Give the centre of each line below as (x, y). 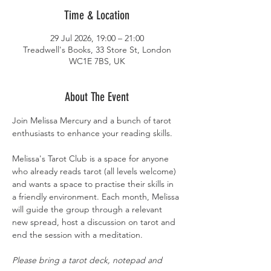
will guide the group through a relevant (88, 210)
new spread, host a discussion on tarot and (95, 222)
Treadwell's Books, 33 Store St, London (97, 50)
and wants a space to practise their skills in (94, 184)
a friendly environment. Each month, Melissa (97, 197)
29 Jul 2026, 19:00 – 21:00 (97, 38)
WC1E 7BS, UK (97, 61)
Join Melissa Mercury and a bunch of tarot (93, 121)
